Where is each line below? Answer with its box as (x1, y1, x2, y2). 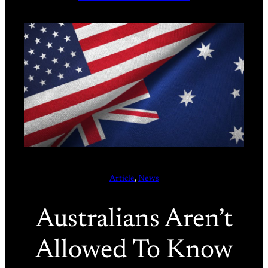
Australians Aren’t (35, 206, 233, 233)
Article (109, 174, 135, 183)
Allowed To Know (35, 237, 233, 264)
